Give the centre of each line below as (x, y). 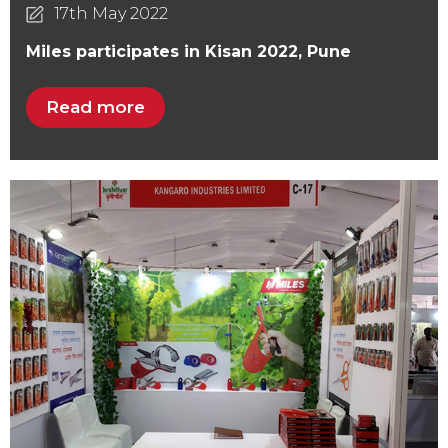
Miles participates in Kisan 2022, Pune (188, 51)
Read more (96, 106)
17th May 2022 (110, 13)
